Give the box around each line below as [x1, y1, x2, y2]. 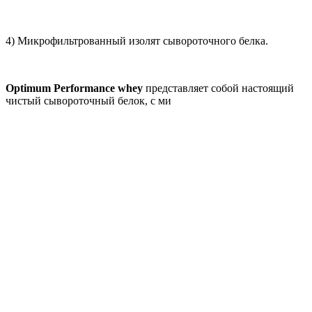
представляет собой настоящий [143, 82, 294, 95]
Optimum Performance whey [6, 82, 143, 95]
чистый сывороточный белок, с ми [6, 95, 171, 107]
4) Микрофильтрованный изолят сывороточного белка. [6, 35, 268, 47]
